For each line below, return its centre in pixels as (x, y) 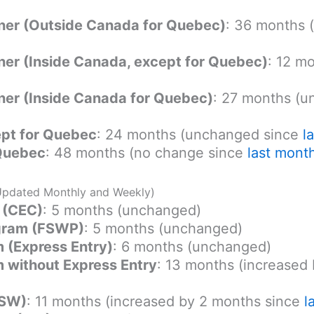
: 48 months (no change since (146, 152)
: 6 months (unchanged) (192, 246)
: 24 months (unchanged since (200, 134)
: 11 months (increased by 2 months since (165, 301)
